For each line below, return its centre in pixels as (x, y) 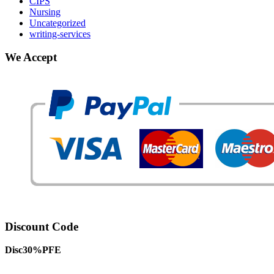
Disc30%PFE (33, 250)
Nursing (45, 12)
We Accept (31, 57)
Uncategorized (57, 23)
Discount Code (42, 226)
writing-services (60, 34)
